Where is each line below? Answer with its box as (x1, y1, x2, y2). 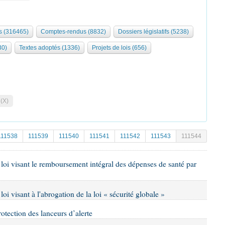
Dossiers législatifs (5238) (118, 28, 189, 35)
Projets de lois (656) (92, 44, 147, 51)
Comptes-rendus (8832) (41, 28, 106, 35)
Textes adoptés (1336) (19, 44, 80, 51)
